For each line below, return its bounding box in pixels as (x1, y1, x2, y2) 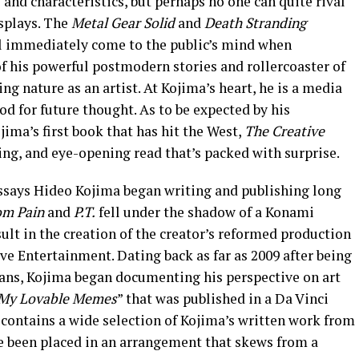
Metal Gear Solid (71, 14, 175, 33)
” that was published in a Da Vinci (117, 289, 329, 309)
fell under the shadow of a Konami (95, 203, 314, 222)
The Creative (244, 122, 325, 141)
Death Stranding (204, 14, 306, 33)
